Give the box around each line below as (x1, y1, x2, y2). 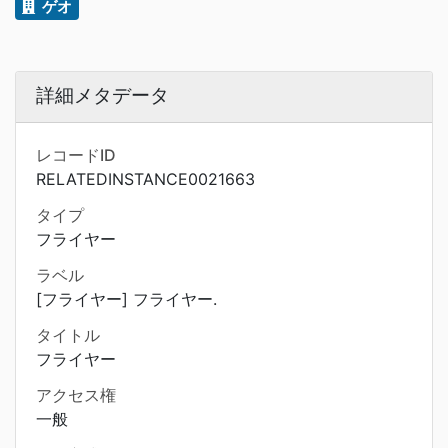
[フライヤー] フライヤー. (36, 289, 217, 309)
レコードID (36, 145, 116, 165)
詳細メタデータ (36, 83, 169, 107)
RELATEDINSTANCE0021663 (36, 169, 255, 189)
